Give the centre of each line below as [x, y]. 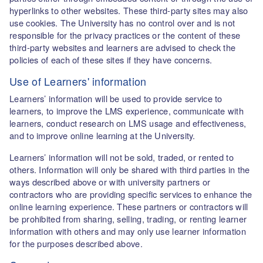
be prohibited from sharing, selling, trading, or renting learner [128, 219]
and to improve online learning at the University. [102, 135]
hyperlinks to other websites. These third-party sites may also [129, 10]
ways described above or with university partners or [110, 182]
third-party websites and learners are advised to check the [123, 47]
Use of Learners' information [80, 81]
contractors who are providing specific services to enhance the [131, 194]
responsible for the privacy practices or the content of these [125, 35]
